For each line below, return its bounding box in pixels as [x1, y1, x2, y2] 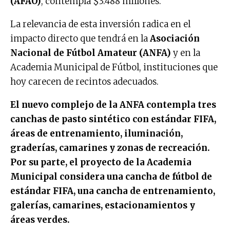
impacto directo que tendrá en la [10, 33, 150, 45]
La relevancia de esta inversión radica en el [10, 18, 190, 30]
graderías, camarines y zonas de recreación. [10, 142, 210, 154]
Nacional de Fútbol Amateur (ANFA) [10, 47, 171, 59]
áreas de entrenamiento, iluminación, [10, 128, 183, 140]
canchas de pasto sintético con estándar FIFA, [10, 113, 216, 125]
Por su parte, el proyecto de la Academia [10, 157, 191, 168]
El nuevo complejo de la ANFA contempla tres [10, 99, 216, 111]
